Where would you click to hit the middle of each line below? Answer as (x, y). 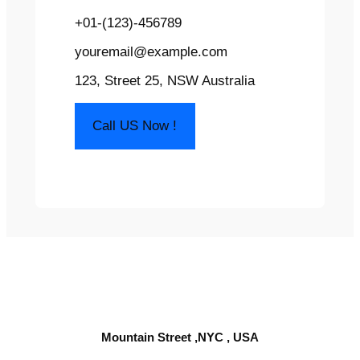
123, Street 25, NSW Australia (165, 81)
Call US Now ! (135, 125)
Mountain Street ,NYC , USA (180, 337)
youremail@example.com (151, 52)
